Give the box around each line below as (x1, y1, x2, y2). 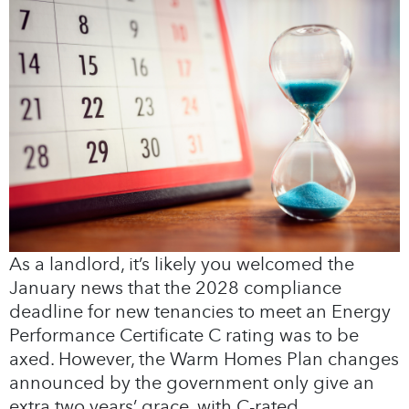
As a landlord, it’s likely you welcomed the (9, 252, 354, 275)
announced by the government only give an (9, 371, 374, 393)
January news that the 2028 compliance (9, 276, 341, 299)
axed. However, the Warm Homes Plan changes (9, 347, 399, 370)
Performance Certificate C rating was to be (9, 323, 359, 346)
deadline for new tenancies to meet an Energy (9, 299, 391, 322)
